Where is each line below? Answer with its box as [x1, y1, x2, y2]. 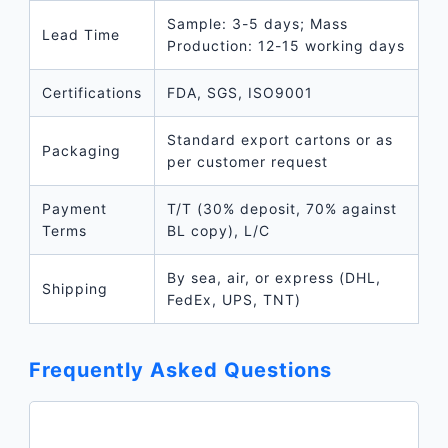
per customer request [166, 152, 328, 170]
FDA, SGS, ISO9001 [166, 83, 313, 101]
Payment [41, 199, 107, 217]
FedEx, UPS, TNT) [166, 290, 301, 308]
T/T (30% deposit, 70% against [166, 199, 397, 217]
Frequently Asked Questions [28, 357, 332, 382]
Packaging [41, 141, 121, 159]
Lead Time [41, 25, 120, 43]
